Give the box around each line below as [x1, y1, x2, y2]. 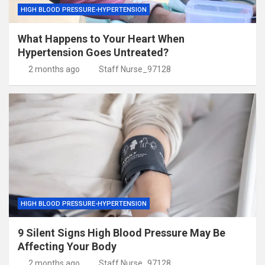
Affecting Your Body [18, 240, 117, 253]
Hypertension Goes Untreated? [18, 46, 169, 59]
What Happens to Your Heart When [18, 33, 185, 46]
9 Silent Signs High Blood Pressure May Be [18, 227, 225, 240]
